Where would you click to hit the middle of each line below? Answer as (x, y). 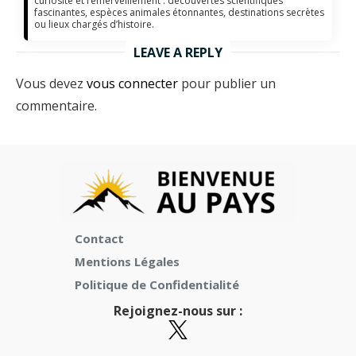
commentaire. (56, 105)
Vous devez (51, 83)
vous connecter (132, 83)
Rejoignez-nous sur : (178, 310)
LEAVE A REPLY (178, 52)
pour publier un (227, 83)
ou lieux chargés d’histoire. (95, 24)
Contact (99, 238)
